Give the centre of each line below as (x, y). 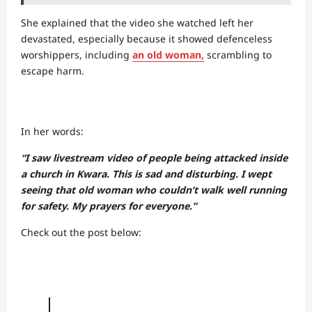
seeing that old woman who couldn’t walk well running (154, 190)
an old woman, (168, 55)
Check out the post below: (81, 232)
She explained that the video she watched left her (137, 23)
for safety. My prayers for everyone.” (110, 206)
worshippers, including (77, 55)
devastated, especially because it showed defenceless (147, 39)
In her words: (52, 131)
